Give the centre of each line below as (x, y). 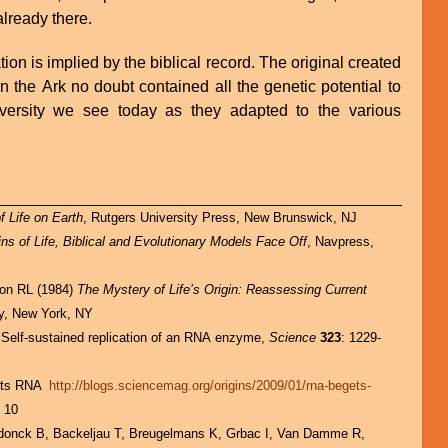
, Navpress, (341, 242)
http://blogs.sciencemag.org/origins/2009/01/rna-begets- (210, 386)
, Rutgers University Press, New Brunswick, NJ (220, 218)
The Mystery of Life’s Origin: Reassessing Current (222, 290)
